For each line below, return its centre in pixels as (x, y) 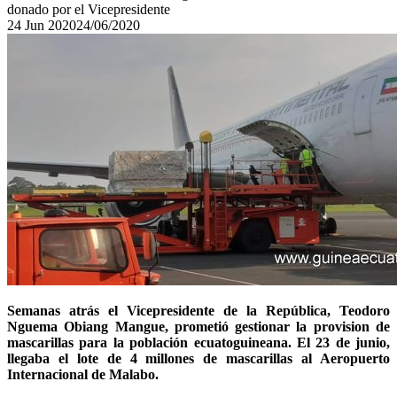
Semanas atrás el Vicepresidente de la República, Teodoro (198, 311)
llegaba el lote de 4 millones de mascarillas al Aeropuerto (198, 358)
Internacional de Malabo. (83, 374)
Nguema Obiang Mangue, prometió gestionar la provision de (198, 327)
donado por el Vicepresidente (89, 9)
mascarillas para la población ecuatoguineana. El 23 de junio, (198, 343)
